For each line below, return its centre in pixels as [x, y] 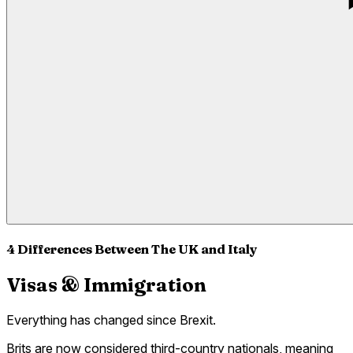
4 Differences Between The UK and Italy [132, 249]
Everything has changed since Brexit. [111, 320]
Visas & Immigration [106, 285]
